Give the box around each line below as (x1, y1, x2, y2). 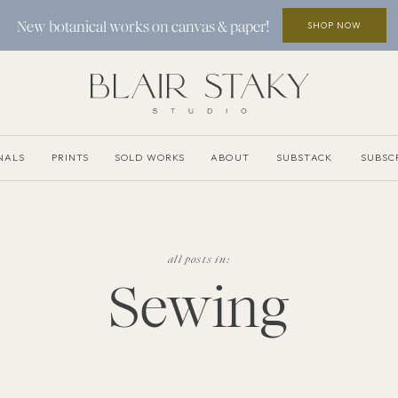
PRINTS (51, 151, 90, 163)
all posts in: (168, 254, 230, 265)
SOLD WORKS (115, 151, 185, 163)
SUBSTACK (276, 151, 332, 163)
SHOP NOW (307, 19, 362, 31)
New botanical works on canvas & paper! (17, 20, 269, 35)
